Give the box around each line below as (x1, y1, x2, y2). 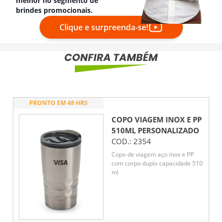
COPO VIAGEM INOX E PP (111, 114, 202, 125)
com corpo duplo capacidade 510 (111, 159, 203, 167)
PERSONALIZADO (136, 125, 199, 136)
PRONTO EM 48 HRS (29, 99, 88, 108)
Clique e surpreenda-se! (59, 22, 148, 33)
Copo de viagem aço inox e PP (111, 150, 194, 159)
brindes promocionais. (16, 5, 93, 15)
